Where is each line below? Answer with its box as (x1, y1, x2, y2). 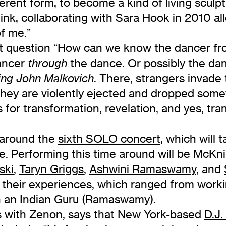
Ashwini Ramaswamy (89, 162, 196, 176)
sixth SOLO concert (58, 132, 160, 146)
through (28, 56, 67, 70)
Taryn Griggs (19, 162, 84, 176)
